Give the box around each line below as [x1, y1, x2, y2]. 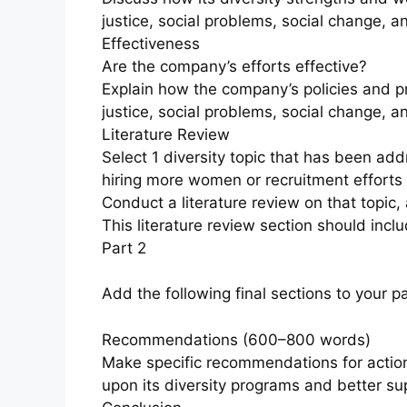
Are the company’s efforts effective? [102, 56, 367, 75]
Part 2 [102, 238, 146, 257]
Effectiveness [102, 34, 200, 53]
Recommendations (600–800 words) [102, 330, 371, 349]
